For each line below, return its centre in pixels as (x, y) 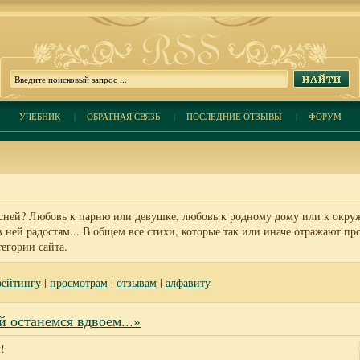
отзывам (137, 282)
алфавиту (188, 282)
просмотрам (79, 282)
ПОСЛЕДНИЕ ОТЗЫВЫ (234, 116)
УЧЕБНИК (39, 116)
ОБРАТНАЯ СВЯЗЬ (123, 116)
